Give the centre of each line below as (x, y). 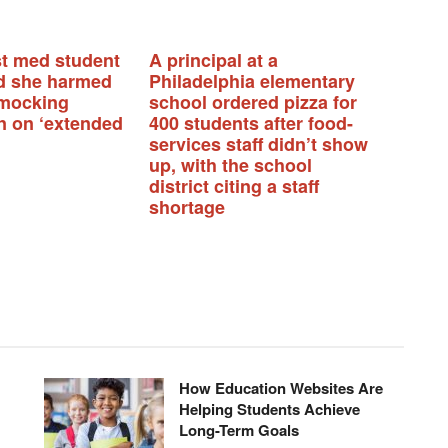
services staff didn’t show (258, 144)
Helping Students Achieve (269, 409)
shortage (187, 207)
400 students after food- (251, 123)
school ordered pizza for (253, 102)
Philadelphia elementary (252, 81)
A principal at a (213, 60)
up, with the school (230, 165)
